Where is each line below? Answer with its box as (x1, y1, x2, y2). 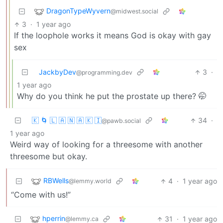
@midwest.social (111, 7, 158, 15)
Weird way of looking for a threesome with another (10, 139, 203, 150)
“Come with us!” (11, 190, 71, 200)
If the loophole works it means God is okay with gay (14, 30, 211, 41)
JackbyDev (39, 68, 76, 77)
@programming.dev (76, 69, 132, 77)
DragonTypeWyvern (46, 6, 111, 15)
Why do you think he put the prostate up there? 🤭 (17, 91, 207, 102)
